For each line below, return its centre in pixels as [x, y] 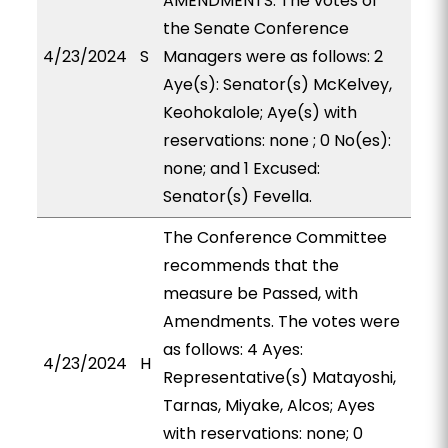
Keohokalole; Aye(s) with [259, 112]
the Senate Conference [255, 28]
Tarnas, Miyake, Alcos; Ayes [268, 405]
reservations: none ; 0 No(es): [276, 140]
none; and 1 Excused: [241, 168]
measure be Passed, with [260, 293]
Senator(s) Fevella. [237, 196]
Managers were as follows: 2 [272, 56]
